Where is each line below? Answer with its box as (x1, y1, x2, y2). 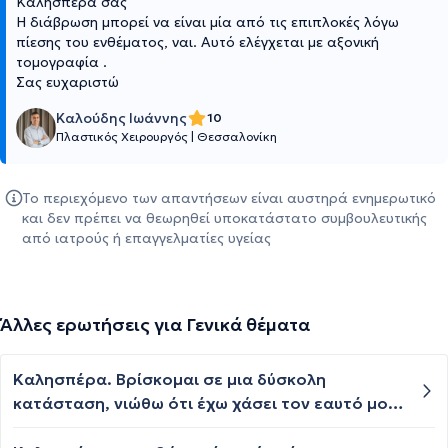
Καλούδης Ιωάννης (56, 108, 187, 127)
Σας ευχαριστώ (16, 72, 119, 91)
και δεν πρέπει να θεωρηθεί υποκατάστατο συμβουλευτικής (22, 208, 427, 227)
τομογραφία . (16, 52, 107, 71)
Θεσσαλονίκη (197, 128, 277, 144)
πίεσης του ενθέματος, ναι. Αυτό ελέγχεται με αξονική (16, 32, 379, 51)
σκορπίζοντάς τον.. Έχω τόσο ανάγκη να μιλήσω (13, 416, 402, 437)
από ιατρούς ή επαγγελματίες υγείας (22, 228, 271, 247)
